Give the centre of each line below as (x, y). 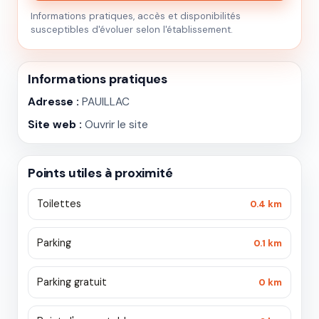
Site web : (55, 125)
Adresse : (53, 102)
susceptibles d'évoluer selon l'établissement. (132, 30)
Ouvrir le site (116, 125)
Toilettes (59, 204)
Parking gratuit (72, 282)
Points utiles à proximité (100, 173)
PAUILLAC (104, 102)
